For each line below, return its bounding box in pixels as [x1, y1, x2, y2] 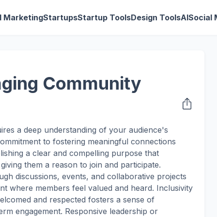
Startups [43, 13, 78, 22]
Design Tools [131, 13, 181, 22]
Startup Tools [77, 13, 131, 22]
